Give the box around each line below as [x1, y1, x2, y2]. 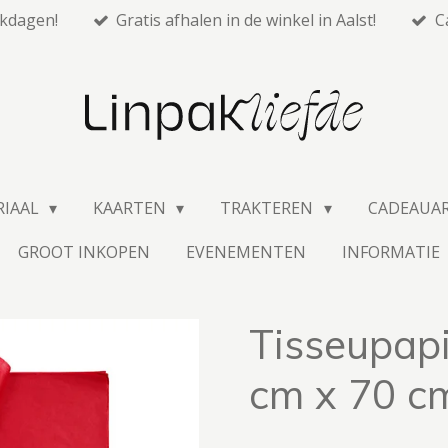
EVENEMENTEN [186, 241, 307, 264]
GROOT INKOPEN [18, 241, 151, 264]
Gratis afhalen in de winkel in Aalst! [116, 9, 377, 31]
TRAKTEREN [220, 197, 318, 220]
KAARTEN [92, 197, 170, 220]
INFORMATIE [342, 241, 445, 264]
